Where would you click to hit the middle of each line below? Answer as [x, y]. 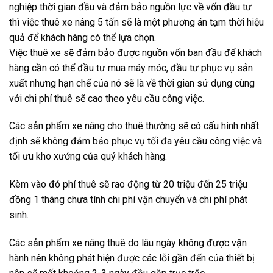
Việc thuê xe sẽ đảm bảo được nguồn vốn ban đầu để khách [136, 52]
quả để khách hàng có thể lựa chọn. [83, 37]
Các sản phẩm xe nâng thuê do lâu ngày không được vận [128, 243]
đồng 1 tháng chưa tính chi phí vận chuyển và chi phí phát [128, 200]
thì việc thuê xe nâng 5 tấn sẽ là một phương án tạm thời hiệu [136, 22]
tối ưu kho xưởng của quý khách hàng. [88, 157]
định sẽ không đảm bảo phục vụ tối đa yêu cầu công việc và [136, 141]
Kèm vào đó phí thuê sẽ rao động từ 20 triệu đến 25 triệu [128, 185]
